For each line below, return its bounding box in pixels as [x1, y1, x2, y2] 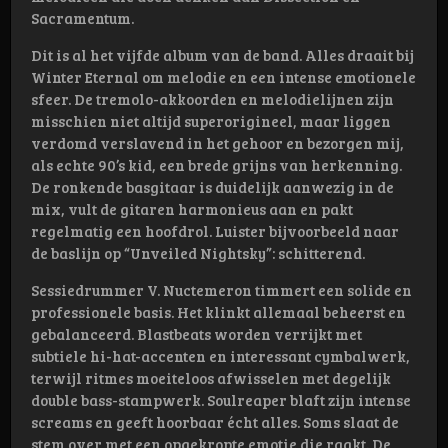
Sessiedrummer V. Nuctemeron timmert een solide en [31, 280, 412, 301]
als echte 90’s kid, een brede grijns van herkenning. [31, 155, 402, 176]
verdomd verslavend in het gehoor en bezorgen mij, [31, 133, 404, 154]
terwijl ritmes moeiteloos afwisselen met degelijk [31, 368, 391, 389]
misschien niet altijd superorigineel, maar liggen [31, 111, 391, 132]
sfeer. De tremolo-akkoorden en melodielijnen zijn [31, 89, 394, 110]
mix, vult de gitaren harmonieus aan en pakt [31, 199, 353, 220]
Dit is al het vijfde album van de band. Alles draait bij [31, 45, 414, 66]
